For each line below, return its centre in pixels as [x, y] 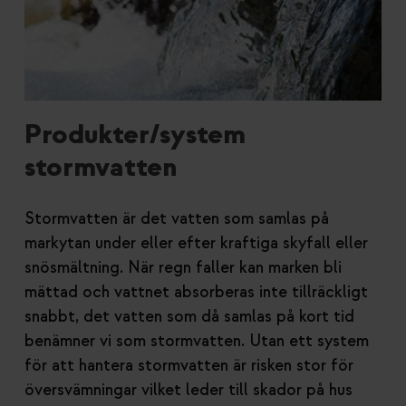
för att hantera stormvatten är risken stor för [189, 366]
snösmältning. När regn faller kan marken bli [183, 268]
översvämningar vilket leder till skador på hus [188, 390]
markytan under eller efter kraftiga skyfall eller [196, 243]
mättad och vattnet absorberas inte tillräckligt [196, 292]
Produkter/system [135, 135]
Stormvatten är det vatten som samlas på [177, 219]
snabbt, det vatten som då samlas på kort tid [189, 317]
